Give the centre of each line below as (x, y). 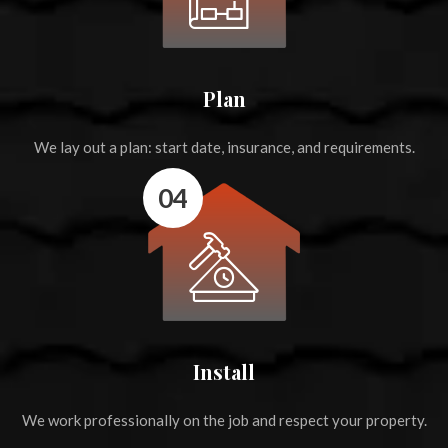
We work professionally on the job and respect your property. (224, 420)
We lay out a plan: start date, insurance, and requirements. (224, 147)
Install (224, 372)
